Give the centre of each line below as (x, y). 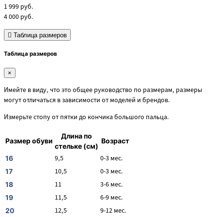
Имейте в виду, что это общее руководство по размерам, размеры (103, 90)
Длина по (77, 136)
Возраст (115, 140)
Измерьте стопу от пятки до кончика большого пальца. (86, 117)
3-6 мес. (112, 184)
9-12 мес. (113, 210)
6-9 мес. (112, 197)
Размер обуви (29, 140)
